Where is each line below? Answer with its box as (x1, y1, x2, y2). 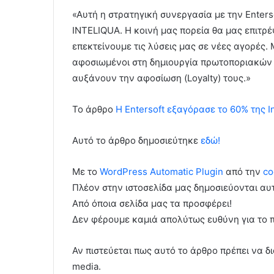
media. (72, 260, 101, 272)
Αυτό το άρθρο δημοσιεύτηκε (72, 134, 201, 146)
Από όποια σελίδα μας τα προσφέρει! (72, 197, 232, 209)
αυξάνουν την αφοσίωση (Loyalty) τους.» (72, 72, 251, 84)
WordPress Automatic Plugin (100, 165, 223, 177)
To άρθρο (72, 103, 116, 115)
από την (223, 165, 263, 177)
